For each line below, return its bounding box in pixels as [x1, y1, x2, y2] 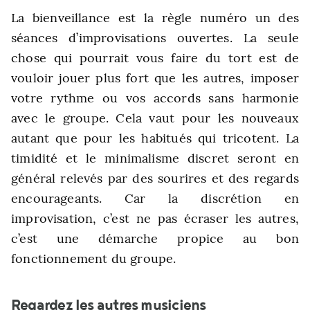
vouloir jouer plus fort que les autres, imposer [11, 70, 299, 86]
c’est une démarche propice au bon [11, 230, 299, 246]
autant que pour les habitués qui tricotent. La [11, 130, 299, 146]
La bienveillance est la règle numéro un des [11, 10, 299, 26]
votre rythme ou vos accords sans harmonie [11, 90, 299, 106]
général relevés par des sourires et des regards [11, 170, 299, 186]
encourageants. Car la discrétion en [11, 190, 299, 206]
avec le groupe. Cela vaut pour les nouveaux [11, 110, 299, 126]
